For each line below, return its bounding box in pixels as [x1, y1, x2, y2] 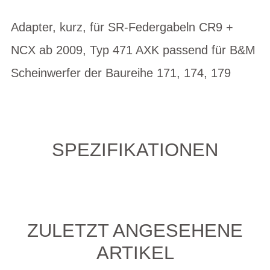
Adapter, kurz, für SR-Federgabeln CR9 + [11, 20, 233, 34]
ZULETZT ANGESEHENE [27, 219, 243, 241]
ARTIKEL [96, 242, 174, 263]
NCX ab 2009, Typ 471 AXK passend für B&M [11, 43, 256, 57]
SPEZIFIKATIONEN [52, 139, 218, 160]
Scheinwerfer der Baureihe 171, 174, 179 [11, 66, 231, 80]
